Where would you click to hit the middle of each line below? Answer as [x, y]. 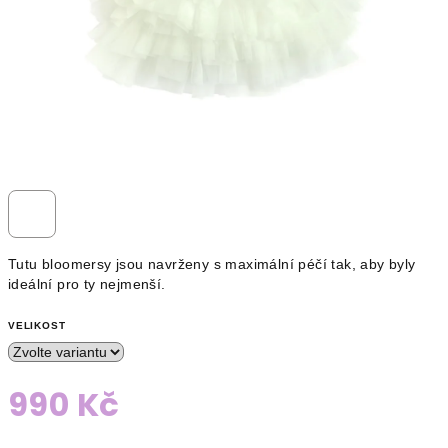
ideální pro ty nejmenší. [87, 284]
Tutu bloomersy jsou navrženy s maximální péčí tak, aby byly [212, 264]
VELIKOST [37, 325]
